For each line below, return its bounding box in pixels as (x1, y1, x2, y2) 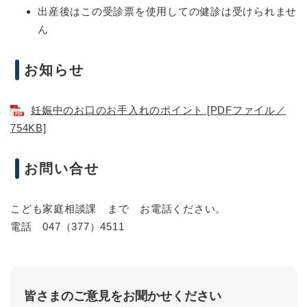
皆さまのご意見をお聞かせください (24, 288, 221, 303)
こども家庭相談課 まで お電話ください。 (10, 202, 226, 214)
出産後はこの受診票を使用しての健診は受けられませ (38, 5, 297, 17)
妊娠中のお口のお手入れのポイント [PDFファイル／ (31, 103, 286, 116)
